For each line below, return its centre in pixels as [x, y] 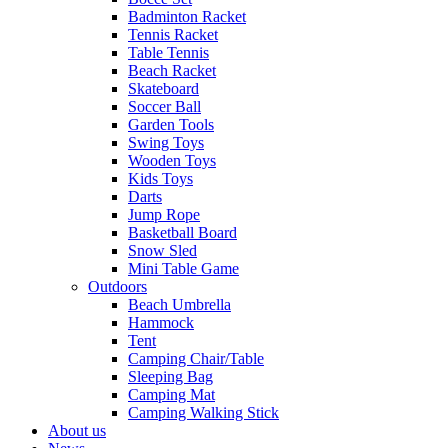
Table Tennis [168, 53]
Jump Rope [164, 215]
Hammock [161, 323]
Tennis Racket [173, 35]
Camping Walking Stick [203, 413]
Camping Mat [171, 395]
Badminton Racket [187, 17]
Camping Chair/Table [196, 359]
